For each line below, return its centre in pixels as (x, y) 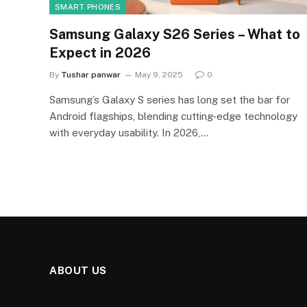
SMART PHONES (88, 7)
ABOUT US (78, 270)
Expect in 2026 (100, 52)
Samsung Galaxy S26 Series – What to (175, 34)
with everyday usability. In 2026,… (129, 132)
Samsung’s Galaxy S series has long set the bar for (170, 99)
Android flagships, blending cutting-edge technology (173, 116)
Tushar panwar (91, 74)
